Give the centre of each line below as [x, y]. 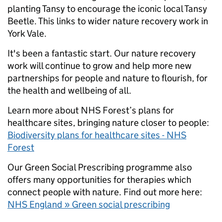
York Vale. [27, 34]
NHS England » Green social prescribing [89, 205]
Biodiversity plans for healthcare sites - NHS [97, 135]
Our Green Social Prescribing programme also [100, 167]
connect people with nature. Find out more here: [105, 192]
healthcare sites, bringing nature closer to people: [108, 123]
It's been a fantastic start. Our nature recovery [102, 54]
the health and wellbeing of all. [69, 91]
